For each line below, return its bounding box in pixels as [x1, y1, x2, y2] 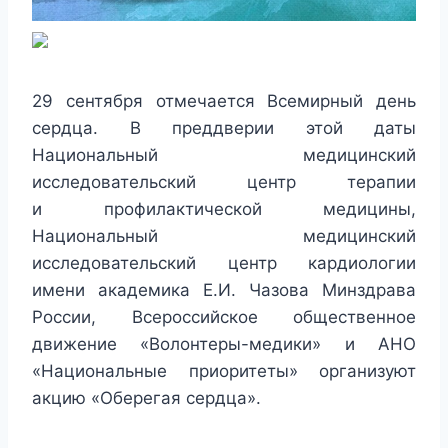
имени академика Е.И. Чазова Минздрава [32, 280, 416, 301]
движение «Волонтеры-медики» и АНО [32, 334, 416, 355]
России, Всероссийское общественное [32, 307, 416, 328]
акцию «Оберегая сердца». [32, 388, 261, 409]
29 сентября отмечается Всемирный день [32, 91, 416, 112]
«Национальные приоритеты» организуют [32, 361, 416, 382]
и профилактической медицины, [32, 199, 416, 220]
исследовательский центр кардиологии [32, 253, 416, 274]
